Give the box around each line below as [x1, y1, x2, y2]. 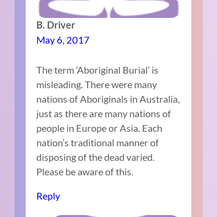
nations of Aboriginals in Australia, [36, 93, 180, 105]
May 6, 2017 [36, 34, 90, 46]
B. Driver [36, 19, 76, 31]
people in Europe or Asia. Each [36, 122, 163, 134]
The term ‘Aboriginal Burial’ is [36, 64, 159, 76]
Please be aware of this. [36, 166, 134, 178]
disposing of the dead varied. [36, 151, 155, 163]
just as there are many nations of [36, 108, 171, 120]
